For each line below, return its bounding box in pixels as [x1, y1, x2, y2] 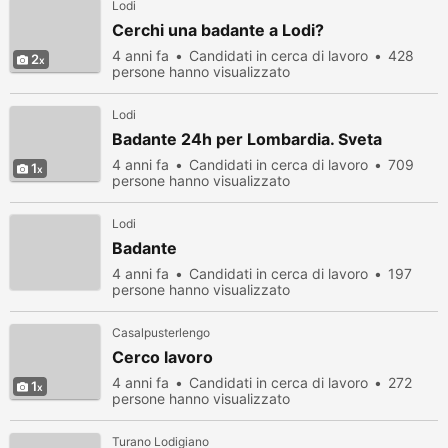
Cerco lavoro [112, 347, 213, 367]
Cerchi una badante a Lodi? [112, 20, 324, 40]
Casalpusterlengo [112, 325, 210, 340]
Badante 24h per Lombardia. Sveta [112, 129, 382, 149]
